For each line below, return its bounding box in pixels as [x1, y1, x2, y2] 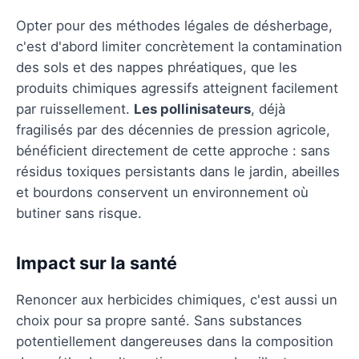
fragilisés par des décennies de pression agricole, [16, 121, 330, 138]
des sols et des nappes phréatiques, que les [16, 58, 297, 75]
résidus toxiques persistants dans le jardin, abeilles [16, 163, 340, 179]
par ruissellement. [16, 100, 134, 117]
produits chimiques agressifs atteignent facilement [16, 79, 338, 96]
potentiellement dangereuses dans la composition [16, 333, 333, 349]
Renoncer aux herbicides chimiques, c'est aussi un [16, 291, 337, 308]
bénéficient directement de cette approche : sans [16, 142, 330, 159]
